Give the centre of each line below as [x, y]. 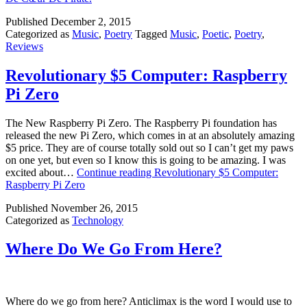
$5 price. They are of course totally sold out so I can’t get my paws [149, 147]
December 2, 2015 [91, 21]
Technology [98, 220]
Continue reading [115, 172]
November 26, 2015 [94, 208]
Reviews [24, 46]
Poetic [216, 34]
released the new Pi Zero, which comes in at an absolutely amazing [150, 135]
